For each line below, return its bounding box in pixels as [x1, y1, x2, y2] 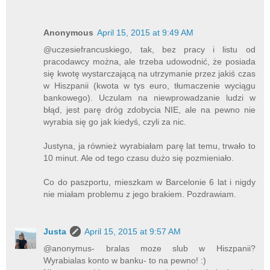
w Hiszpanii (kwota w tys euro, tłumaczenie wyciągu [43, 81, 256, 91]
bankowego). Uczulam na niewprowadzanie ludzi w [43, 93, 256, 103]
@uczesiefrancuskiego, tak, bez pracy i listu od [43, 45, 256, 55]
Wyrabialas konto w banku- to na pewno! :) [43, 256, 207, 266]
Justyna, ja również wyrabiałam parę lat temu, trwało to [43, 141, 256, 151]
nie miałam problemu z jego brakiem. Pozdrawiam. [43, 189, 237, 199]
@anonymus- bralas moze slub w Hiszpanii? [43, 243, 256, 254]
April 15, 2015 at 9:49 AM [97, 28, 194, 38]
